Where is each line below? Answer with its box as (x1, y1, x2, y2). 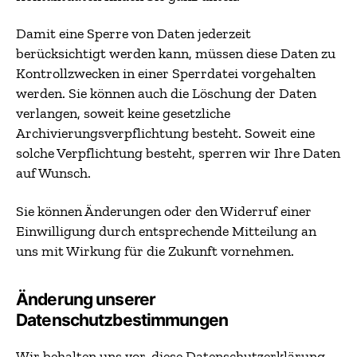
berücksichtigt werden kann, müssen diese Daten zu (16, 45, 335, 62)
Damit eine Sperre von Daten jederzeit (16, 25, 251, 42)
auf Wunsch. (16, 164, 91, 182)
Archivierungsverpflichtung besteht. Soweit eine (16, 124, 315, 142)
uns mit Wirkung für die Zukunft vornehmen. (16, 241, 294, 260)
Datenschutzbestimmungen (16, 309, 228, 330)
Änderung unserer (16, 288, 156, 309)
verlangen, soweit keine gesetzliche (16, 104, 230, 122)
